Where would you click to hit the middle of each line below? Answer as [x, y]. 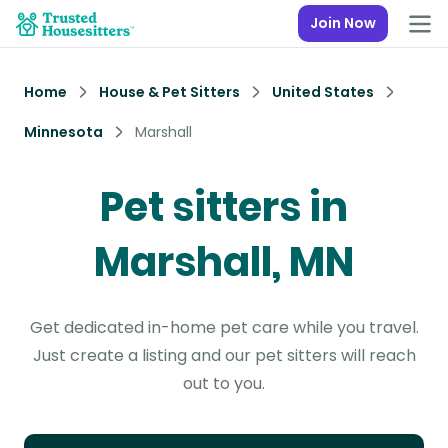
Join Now [343, 23]
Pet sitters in [224, 207]
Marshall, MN [224, 262]
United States [323, 92]
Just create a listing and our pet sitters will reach [224, 355]
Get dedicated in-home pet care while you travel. [224, 327]
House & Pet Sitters [169, 92]
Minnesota [63, 132]
